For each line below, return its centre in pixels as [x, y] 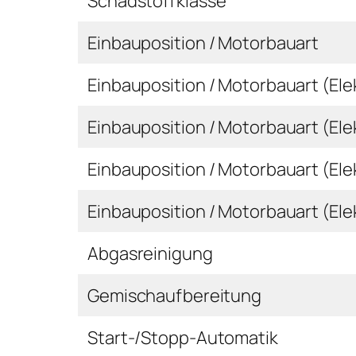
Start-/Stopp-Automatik [183, 337]
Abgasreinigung [150, 253]
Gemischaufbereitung [175, 295]
